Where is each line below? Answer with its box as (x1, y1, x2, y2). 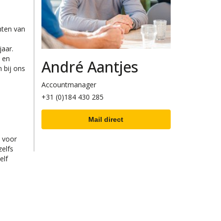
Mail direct (88, 115, 124, 123)
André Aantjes (41, 56, 138, 77)
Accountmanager (41, 79, 96, 89)
